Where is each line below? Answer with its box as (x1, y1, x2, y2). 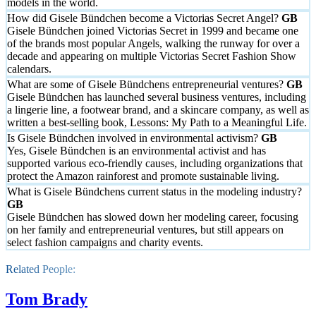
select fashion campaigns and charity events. (7, 236, 203, 249)
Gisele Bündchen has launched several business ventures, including (7, 91, 306, 104)
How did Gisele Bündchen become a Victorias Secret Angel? (7, 12, 281, 25)
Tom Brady (6, 290, 87, 309)
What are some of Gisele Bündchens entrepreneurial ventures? (7, 78, 286, 91)
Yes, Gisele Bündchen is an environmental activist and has (7, 145, 266, 157)
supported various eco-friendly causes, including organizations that (7, 157, 303, 170)
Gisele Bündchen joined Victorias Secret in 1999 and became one (7, 25, 298, 37)
